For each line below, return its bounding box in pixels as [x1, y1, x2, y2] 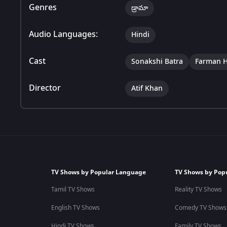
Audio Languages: [29, 28, 98, 41]
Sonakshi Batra [131, 56, 183, 67]
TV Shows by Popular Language [51, 168, 146, 177]
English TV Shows [51, 203, 100, 212]
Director [29, 82, 61, 94]
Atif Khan [131, 83, 163, 94]
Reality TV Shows [174, 185, 222, 194]
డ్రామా [131, 2, 148, 13]
